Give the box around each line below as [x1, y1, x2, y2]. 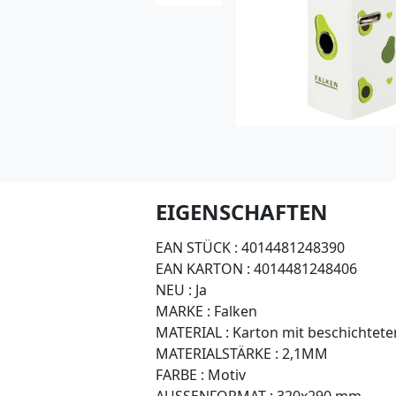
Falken [210, 301, 257, 321]
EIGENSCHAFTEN [156, 196, 328, 226]
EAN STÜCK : [156, 237, 238, 257]
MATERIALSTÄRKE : [156, 343, 278, 363]
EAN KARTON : [156, 258, 250, 278]
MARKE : [156, 301, 210, 321]
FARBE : [156, 364, 204, 385]
